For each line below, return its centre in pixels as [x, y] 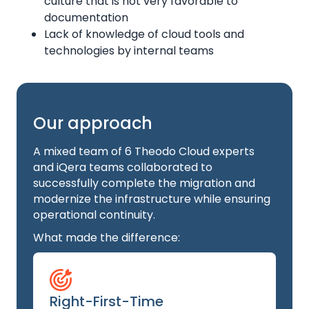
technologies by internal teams [129, 51]
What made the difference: [107, 238]
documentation [86, 18]
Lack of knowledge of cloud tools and [144, 34]
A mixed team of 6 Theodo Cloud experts [144, 151]
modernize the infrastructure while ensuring [152, 199]
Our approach [93, 123]
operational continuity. [94, 215]
